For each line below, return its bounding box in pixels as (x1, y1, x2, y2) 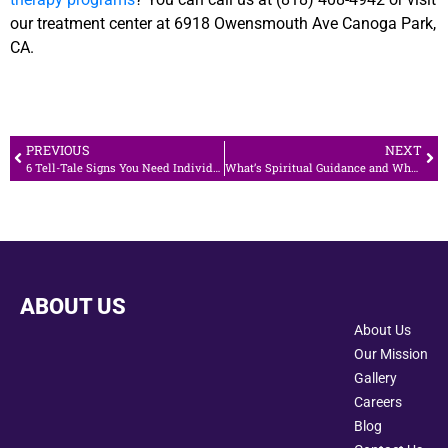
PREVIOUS (26, 141, 90, 158)
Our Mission (354, 345, 428, 362)
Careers (354, 393, 402, 410)
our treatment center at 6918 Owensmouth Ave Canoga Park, (10, 13, 436, 33)
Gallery (354, 369, 397, 386)
